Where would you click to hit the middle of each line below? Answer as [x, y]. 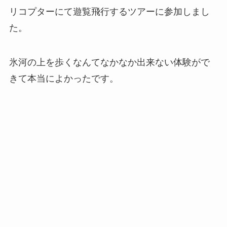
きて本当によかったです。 [64, 78]
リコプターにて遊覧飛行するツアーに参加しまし [109, 12]
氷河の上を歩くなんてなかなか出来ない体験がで [109, 62]
